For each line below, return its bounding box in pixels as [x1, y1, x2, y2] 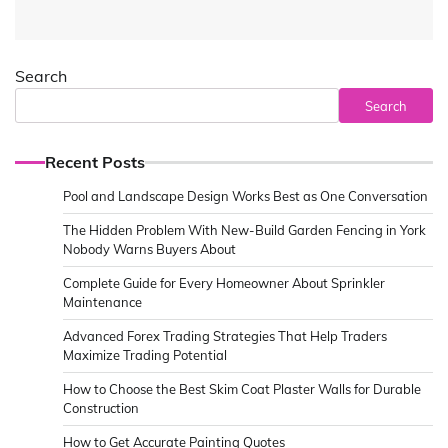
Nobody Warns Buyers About [63, 241, 236, 258]
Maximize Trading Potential [63, 347, 227, 364]
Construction [63, 400, 139, 417]
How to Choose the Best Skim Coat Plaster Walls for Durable [63, 381, 421, 398]
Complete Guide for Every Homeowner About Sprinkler [63, 275, 385, 292]
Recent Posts [45, 152, 145, 173]
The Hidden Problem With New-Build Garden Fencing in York [63, 222, 426, 239]
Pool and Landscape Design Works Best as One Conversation [63, 188, 428, 205]
